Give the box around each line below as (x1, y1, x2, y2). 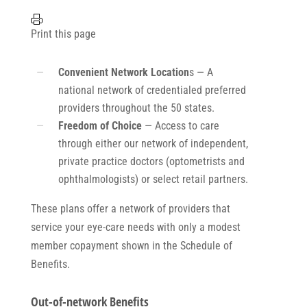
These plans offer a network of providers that (30, 201, 230, 215)
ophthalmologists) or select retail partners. (58, 172, 248, 186)
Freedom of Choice (58, 119, 142, 132)
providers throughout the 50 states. (58, 101, 214, 114)
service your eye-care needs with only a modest (30, 220, 241, 234)
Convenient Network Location (58, 65, 189, 79)
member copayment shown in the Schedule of (30, 238, 232, 252)
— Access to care (141, 119, 219, 132)
